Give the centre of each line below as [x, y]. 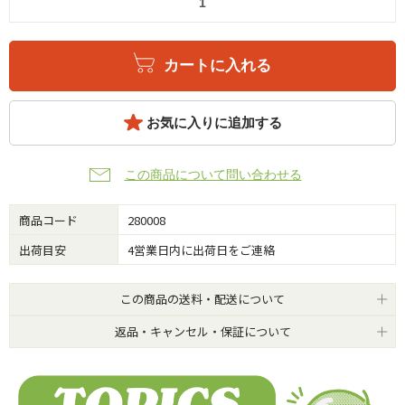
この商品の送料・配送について [202, 298]
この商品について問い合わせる [213, 174]
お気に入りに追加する [214, 123]
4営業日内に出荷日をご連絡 [201, 250]
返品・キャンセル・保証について [202, 331]
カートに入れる [217, 65]
